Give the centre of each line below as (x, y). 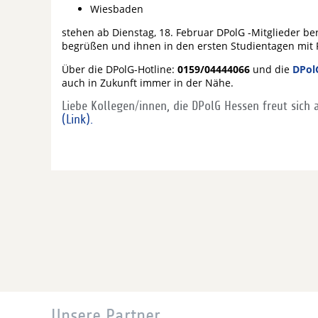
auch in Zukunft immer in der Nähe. (148, 83)
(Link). (77, 120)
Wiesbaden (117, 9)
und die (271, 69)
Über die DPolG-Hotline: (120, 69)
